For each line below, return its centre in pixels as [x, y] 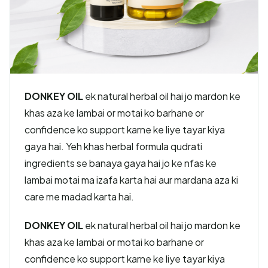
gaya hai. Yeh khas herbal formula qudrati [113, 146]
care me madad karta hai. [79, 197]
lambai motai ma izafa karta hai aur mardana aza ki [131, 180]
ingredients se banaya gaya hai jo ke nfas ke [121, 163]
